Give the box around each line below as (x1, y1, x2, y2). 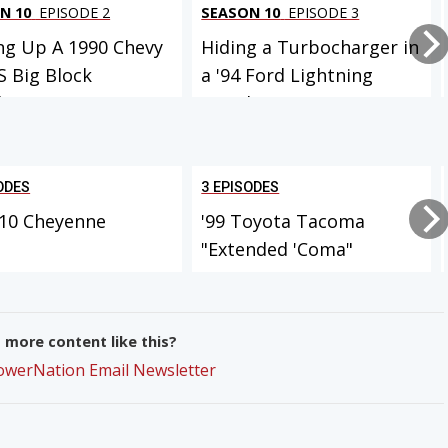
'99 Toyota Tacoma (201, 209, 366, 234)
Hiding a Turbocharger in (201, 34, 420, 59)
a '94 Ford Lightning (201, 62, 374, 87)
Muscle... (201, 90, 274, 115)
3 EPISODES (201, 179, 280, 197)
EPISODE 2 (35, 2, 111, 22)
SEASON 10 (201, 2, 281, 22)
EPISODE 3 (284, 2, 360, 22)
